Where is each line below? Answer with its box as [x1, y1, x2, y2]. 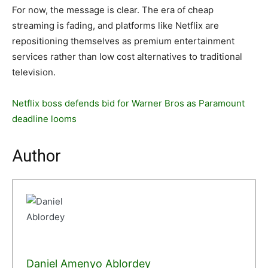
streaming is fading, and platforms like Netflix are [12, 20, 219, 31]
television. [12, 66, 56, 78]
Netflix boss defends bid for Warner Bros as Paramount [12, 98, 245, 109]
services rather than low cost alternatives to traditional [12, 51, 242, 62]
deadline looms [12, 113, 77, 124]
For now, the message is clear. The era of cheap [12, 4, 214, 16]
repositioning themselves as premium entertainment [12, 35, 234, 47]
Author [12, 147, 61, 166]
